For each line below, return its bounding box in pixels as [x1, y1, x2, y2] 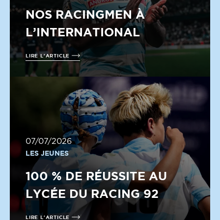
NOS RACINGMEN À [26, 7, 145, 21]
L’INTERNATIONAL [26, 25, 140, 39]
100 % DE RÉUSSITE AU [26, 169, 167, 183]
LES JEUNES [26, 149, 69, 157]
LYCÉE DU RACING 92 [26, 187, 159, 200]
